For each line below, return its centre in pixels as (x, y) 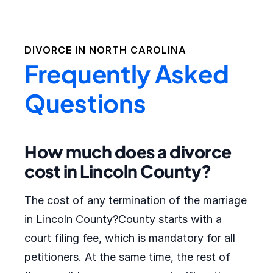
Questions (85, 103)
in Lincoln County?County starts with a (123, 219)
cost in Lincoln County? (118, 171)
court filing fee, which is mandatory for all (130, 238)
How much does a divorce (128, 151)
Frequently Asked (127, 73)
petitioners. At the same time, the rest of (127, 257)
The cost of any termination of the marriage (136, 200)
